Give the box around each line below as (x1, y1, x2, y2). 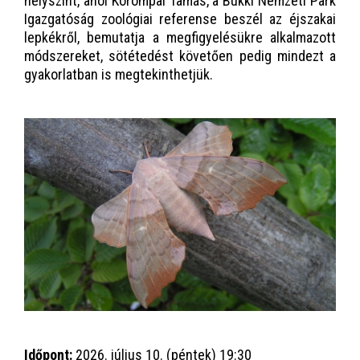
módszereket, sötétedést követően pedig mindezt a (24, 47, 336, 64)
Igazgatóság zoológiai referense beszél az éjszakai (24, 10, 336, 27)
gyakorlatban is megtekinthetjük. (24, 66, 213, 83)
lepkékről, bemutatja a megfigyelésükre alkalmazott (24, 29, 336, 46)
